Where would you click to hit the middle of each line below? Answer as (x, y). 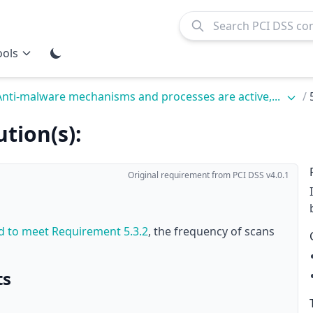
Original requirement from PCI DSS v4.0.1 (208, 175)
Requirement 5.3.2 (100, 231)
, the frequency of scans (211, 231)
